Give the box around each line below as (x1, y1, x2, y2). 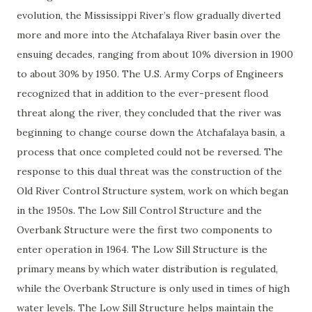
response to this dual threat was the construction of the (17, 165, 282, 178)
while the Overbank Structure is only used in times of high (17, 282, 290, 295)
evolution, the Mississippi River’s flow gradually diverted (17, 9, 281, 22)
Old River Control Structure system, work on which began (17, 185, 288, 197)
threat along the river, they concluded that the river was (17, 107, 281, 119)
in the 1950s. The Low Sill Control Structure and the (17, 204, 262, 217)
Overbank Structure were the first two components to (17, 224, 272, 236)
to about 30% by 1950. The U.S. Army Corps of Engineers (17, 68, 283, 80)
